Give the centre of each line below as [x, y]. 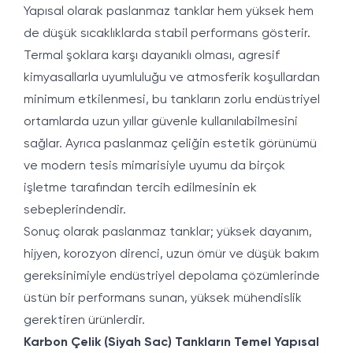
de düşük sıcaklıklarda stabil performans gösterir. [167, 34]
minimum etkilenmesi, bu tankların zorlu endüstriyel [172, 100]
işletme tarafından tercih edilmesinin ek [140, 188]
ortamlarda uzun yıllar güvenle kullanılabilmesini [161, 122]
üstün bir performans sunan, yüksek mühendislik [163, 299]
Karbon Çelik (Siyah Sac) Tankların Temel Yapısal [171, 343]
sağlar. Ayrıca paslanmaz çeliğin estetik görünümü [170, 144]
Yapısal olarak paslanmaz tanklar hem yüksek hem [169, 12]
